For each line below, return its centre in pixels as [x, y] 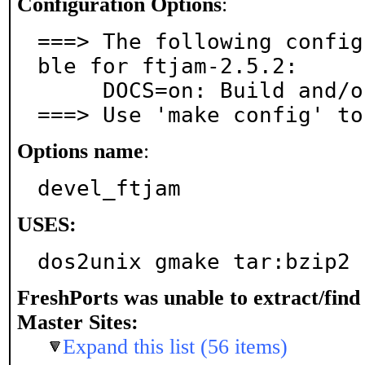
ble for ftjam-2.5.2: [168, 66]
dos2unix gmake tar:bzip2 [194, 262]
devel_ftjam [109, 188]
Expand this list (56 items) [175, 347]
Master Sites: [78, 322]
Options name [80, 151]
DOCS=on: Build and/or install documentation [70, 90]
